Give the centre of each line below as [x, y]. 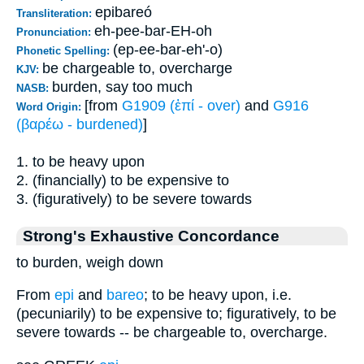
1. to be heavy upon [80, 161]
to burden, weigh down [90, 262]
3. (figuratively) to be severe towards [134, 199]
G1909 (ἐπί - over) [181, 105]
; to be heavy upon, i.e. [218, 295]
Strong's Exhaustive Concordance [151, 235]
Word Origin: [50, 106]
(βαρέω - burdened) [80, 124]
